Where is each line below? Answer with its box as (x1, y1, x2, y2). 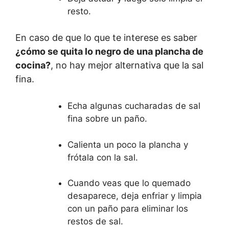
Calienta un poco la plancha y (67, 139, 188, 150)
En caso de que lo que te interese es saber (15, 32, 197, 43)
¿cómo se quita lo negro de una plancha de (15, 46, 203, 57)
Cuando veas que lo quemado (67, 178, 191, 188)
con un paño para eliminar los (67, 203, 188, 214)
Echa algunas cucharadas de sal (67, 101, 200, 111)
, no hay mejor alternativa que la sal (51, 60, 203, 71)
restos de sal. (67, 216, 123, 226)
